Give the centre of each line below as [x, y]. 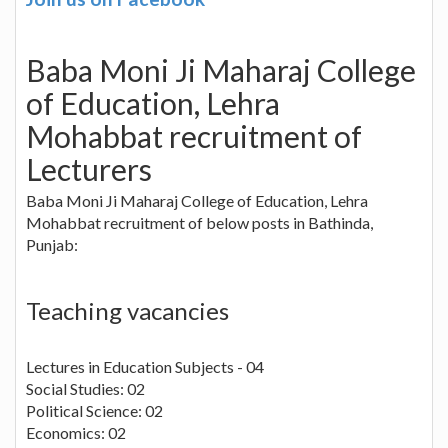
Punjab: [52, 244]
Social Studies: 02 [85, 388]
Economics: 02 [76, 432]
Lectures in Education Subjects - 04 [145, 366]
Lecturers [89, 168]
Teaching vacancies [127, 310]
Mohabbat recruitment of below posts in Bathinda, [199, 222]
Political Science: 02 [94, 410]
